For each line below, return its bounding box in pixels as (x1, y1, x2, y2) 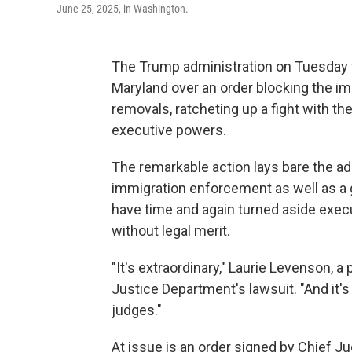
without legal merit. (112, 222, 230, 239)
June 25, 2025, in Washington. (57, 2, 189, 15)
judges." (112, 302, 162, 318)
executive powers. (112, 122, 226, 138)
